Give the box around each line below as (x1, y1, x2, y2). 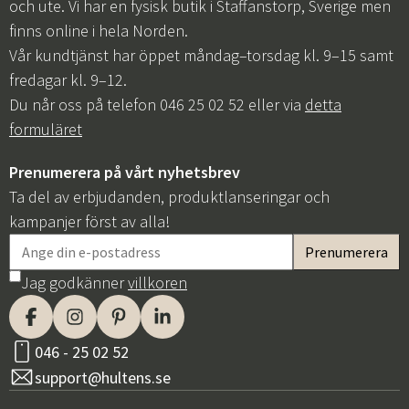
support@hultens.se (35, 366, 171, 388)
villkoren (128, 272, 187, 293)
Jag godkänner (21, 272, 128, 293)
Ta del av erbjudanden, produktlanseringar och (9, 186, 330, 207)
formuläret (9, 119, 82, 140)
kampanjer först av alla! (9, 211, 170, 232)
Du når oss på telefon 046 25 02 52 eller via (9, 94, 305, 115)
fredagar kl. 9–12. (9, 69, 127, 90)
